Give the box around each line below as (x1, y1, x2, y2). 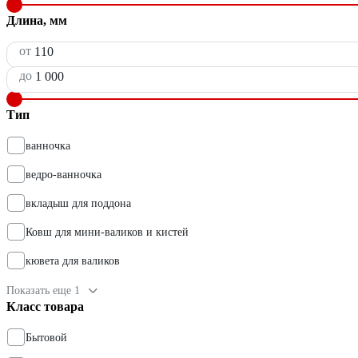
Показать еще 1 (6, 284, 80, 297)
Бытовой (26, 332, 67, 344)
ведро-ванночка (26, 169, 101, 181)
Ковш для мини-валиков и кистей (26, 226, 189, 239)
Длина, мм (6, 14, 67, 28)
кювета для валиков (26, 255, 120, 268)
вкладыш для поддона (26, 197, 131, 210)
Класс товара (6, 300, 84, 314)
